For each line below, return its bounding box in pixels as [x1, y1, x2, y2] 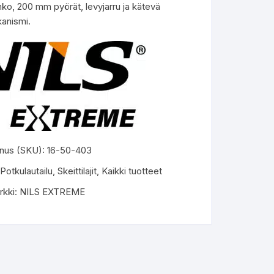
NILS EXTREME [19, 186, 85, 198]
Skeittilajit [57, 165, 97, 177]
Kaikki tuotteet [101, 165, 162, 177]
